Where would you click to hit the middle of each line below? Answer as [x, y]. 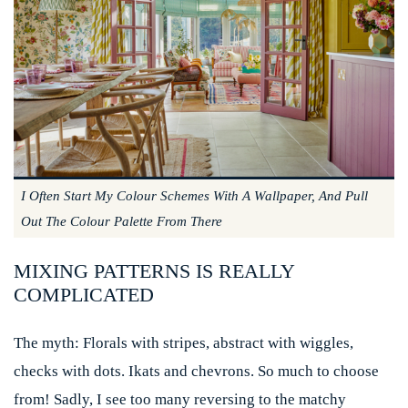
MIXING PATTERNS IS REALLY [154, 272]
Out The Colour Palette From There [122, 222]
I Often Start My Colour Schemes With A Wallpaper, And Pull [194, 196]
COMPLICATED [84, 296]
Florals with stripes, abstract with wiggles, [216, 343]
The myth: [46, 343]
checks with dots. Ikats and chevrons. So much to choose [196, 372]
